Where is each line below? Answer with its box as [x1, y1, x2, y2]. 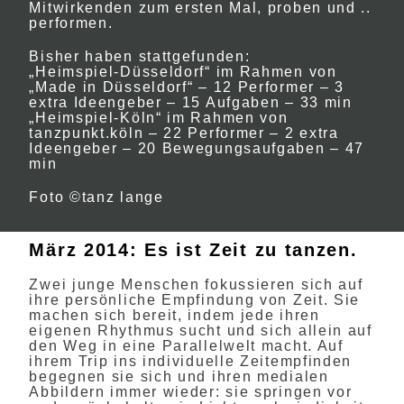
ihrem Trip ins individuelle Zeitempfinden [29, 353, 353, 369]
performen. [29, 15, 114, 31]
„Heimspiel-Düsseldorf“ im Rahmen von [29, 64, 337, 79]
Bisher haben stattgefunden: [29, 49, 251, 64]
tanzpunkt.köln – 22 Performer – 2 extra [29, 125, 339, 141]
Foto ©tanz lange [29, 189, 164, 205]
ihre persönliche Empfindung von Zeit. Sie [29, 292, 361, 308]
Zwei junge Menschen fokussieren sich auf [29, 277, 363, 292]
